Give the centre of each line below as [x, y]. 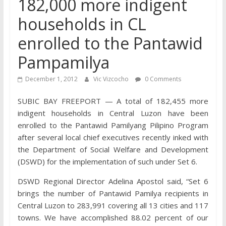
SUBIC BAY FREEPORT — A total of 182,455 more [113, 101]
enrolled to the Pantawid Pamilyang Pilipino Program [113, 125]
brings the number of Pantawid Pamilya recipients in [113, 193]
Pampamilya [63, 62]
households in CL [82, 24]
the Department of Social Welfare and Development [113, 149]
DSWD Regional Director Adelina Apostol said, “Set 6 [113, 181]
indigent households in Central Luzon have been [113, 113]
